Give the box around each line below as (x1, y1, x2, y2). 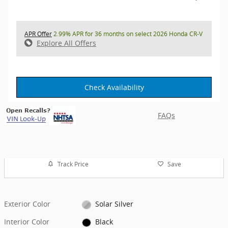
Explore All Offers (37, 38, 96, 48)
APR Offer (24, 29, 52, 38)
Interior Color (4, 217, 49, 227)
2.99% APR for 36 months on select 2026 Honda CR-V (52, 29, 203, 38)
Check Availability (84, 82, 144, 92)
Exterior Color (4, 199, 50, 209)
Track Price (57, 159, 89, 168)
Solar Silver (95, 199, 133, 209)
